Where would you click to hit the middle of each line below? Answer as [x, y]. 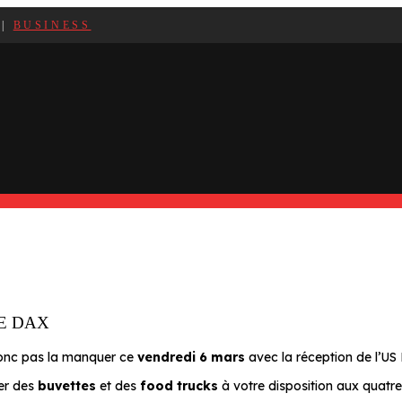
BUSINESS [52, 26]
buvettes [67, 386]
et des [118, 386]
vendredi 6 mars [191, 358]
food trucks [179, 386]
